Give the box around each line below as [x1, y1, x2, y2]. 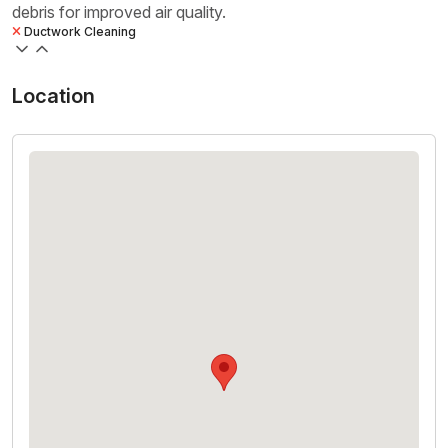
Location [12, 84, 95, 109]
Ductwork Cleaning [21, 24, 136, 40]
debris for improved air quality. [12, 2, 226, 23]
